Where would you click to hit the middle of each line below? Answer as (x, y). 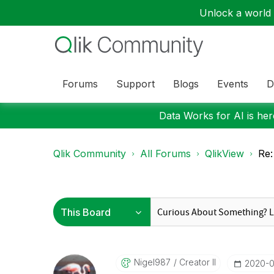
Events (233, 83)
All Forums (165, 154)
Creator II (196, 262)
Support (135, 83)
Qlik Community (90, 154)
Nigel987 (152, 262)
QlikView (224, 154)
